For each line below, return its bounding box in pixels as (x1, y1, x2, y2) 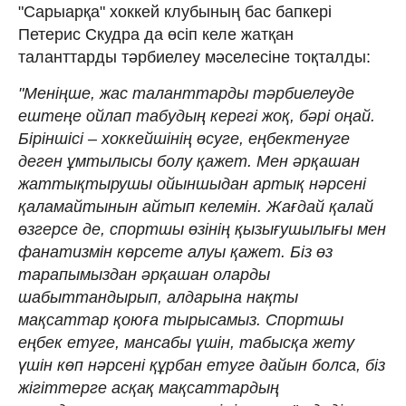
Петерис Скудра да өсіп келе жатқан (18, 25, 294, 43)
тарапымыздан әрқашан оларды (18, 266, 270, 284)
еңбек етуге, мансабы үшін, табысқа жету (18, 333, 354, 352)
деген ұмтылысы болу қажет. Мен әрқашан (18, 152, 360, 170)
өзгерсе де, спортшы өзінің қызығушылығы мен (18, 220, 386, 238)
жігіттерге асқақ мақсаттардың (18, 379, 279, 397)
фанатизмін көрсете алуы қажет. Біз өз (18, 243, 333, 261)
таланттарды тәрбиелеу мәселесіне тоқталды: (18, 48, 371, 66)
